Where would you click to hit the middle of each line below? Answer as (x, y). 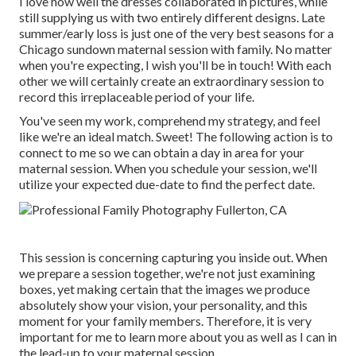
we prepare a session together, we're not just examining (167, 273)
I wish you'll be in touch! (210, 65)
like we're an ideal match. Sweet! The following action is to (176, 137)
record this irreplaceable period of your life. (137, 97)
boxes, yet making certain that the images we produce (164, 289)
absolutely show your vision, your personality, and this (163, 305)
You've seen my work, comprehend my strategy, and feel (170, 121)
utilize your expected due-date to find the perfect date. (167, 184)
